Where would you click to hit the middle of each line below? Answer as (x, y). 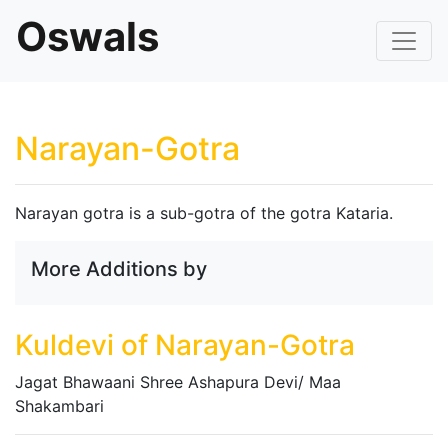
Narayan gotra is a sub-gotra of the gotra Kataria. (204, 213)
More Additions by (119, 269)
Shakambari (59, 406)
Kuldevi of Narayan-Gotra (185, 345)
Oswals (87, 36)
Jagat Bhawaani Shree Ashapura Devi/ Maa (178, 382)
